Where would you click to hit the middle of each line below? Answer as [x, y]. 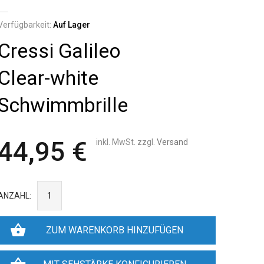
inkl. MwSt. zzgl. [126, 142]
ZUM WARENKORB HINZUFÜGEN [115, 230]
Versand [172, 142]
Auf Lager [72, 25]
